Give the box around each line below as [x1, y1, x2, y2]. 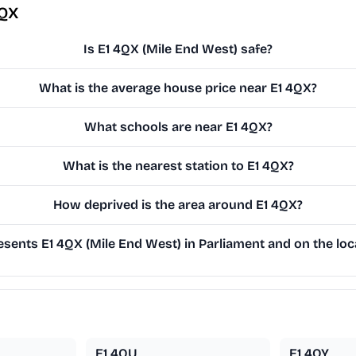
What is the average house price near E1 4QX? [39, 80, 318, 96]
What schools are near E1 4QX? [83, 119, 273, 135]
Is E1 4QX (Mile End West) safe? [83, 41, 273, 57]
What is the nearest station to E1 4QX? [62, 158, 294, 174]
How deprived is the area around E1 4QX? [53, 197, 304, 213]
